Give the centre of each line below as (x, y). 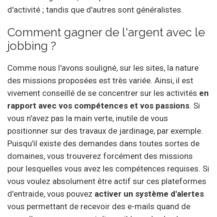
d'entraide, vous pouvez (51, 194)
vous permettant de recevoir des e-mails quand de (99, 206)
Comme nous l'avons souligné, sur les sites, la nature (103, 68)
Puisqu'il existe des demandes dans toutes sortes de (103, 143)
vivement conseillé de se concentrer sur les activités (103, 93)
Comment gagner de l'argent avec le (106, 32)
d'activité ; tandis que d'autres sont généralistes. (95, 9)
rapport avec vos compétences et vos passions (98, 105)
